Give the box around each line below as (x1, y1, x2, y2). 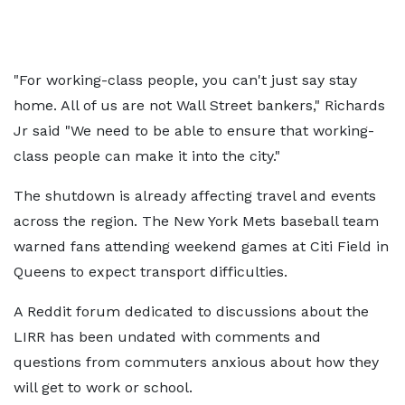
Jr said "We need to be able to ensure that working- (14, 122, 374, 139)
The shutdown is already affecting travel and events (14, 187, 376, 204)
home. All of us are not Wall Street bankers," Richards (14, 97, 385, 114)
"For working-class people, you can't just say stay (14, 71, 357, 89)
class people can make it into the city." (14, 147, 280, 165)
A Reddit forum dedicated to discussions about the (14, 303, 369, 320)
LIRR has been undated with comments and (14, 328, 321, 345)
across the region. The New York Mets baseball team (14, 212, 379, 230)
